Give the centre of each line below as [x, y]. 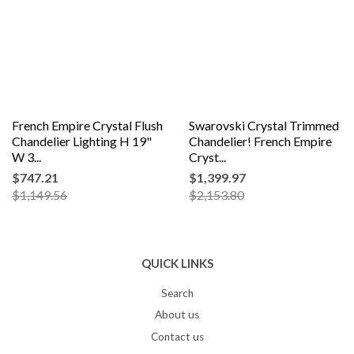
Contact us [177, 336]
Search [177, 293]
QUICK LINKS [177, 263]
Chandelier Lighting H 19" [82, 141]
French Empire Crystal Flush [87, 125]
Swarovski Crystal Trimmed [264, 125]
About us [177, 315]
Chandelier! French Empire [260, 141]
